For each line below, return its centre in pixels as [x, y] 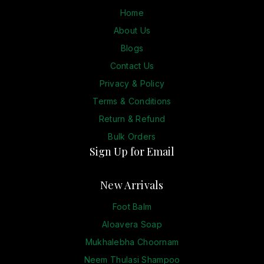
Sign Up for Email [132, 151]
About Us [132, 30]
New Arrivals [132, 185]
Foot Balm [132, 207]
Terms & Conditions [132, 101]
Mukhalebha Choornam [132, 242]
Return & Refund [132, 119]
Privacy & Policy [132, 83]
